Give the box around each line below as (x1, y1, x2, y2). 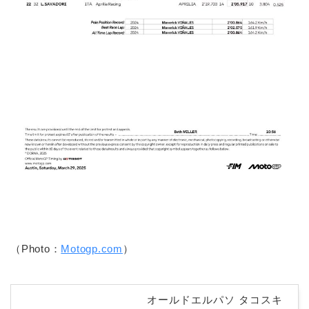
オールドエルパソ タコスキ (147, 294, 283, 306)
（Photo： (10, 242, 61, 255)
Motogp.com (61, 242, 123, 255)
